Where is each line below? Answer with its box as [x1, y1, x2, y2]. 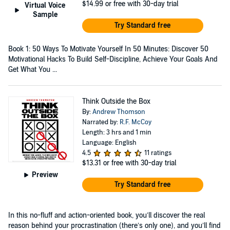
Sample [32, 10, 57, 19]
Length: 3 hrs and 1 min [82, 128, 151, 137]
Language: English [82, 138, 137, 147]
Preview [32, 170, 59, 179]
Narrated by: [82, 118, 120, 126]
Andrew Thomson [92, 107, 145, 116]
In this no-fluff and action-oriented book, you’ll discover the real [8, 210, 205, 220]
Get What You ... [8, 65, 57, 74]
